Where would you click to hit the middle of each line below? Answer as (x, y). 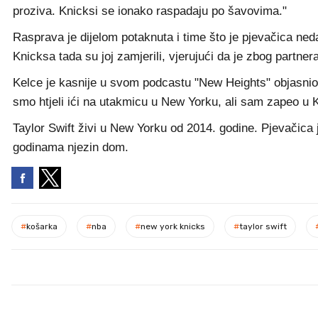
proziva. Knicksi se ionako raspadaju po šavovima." (150, 11)
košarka (42, 226)
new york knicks (173, 226)
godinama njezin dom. (71, 147)
